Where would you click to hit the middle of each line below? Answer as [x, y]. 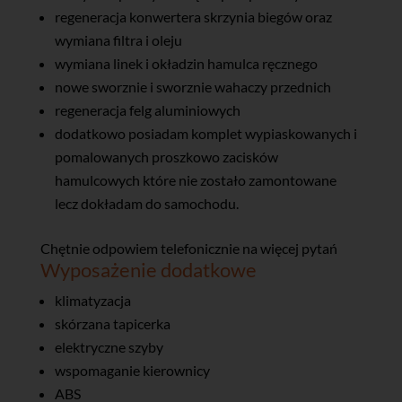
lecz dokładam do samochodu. [146, 204]
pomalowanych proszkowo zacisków [166, 157]
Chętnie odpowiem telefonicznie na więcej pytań [188, 249]
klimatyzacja [92, 301]
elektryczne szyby [109, 347]
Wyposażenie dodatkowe [148, 270]
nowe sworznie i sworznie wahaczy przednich [192, 87]
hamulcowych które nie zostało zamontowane [195, 180]
